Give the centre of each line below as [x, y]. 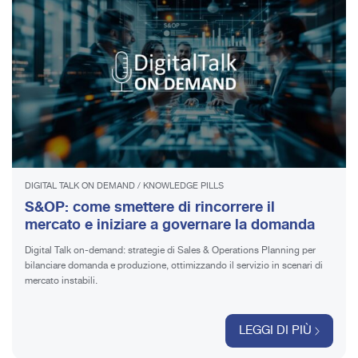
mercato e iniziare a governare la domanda [170, 224]
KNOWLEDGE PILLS [183, 186]
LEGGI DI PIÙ [275, 330]
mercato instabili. [61, 280]
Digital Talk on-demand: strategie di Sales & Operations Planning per [170, 250]
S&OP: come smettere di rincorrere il [150, 207]
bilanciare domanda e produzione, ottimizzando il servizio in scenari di [174, 265]
